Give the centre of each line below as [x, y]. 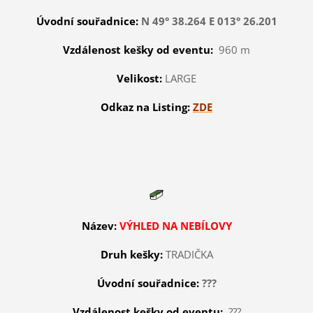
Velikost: [139, 79]
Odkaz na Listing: [145, 107]
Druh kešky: [131, 255]
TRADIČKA [189, 255]
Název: [99, 226]
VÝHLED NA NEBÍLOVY [175, 226]
